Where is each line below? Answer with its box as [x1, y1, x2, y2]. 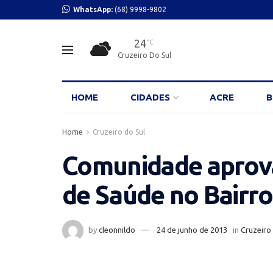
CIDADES [130, 92, 171, 102]
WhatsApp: [73, 5, 115, 13]
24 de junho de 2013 [157, 225, 227, 234]
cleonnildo [99, 225, 135, 234]
